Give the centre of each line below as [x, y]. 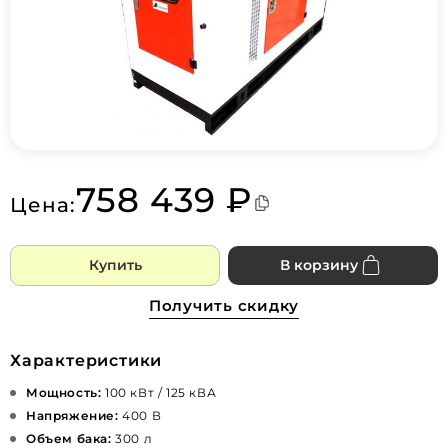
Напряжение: [72, 415]
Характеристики [86, 360]
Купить [115, 264]
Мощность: [64, 392]
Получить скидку [224, 305]
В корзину [319, 264]
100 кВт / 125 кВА [159, 392]
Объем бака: [69, 438]
